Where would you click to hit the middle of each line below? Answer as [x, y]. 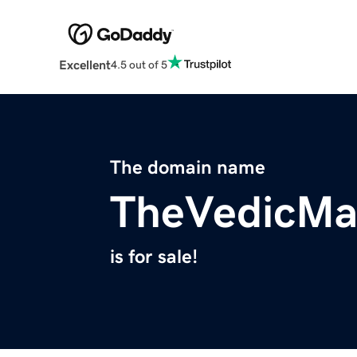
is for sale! [154, 257]
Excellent [84, 65]
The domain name [188, 168]
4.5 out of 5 [139, 64]
